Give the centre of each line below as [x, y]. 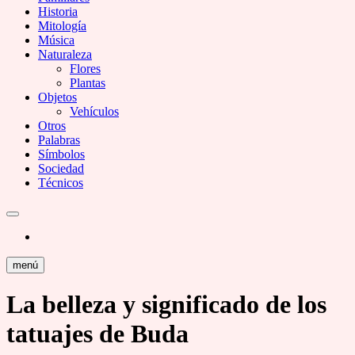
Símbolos [61, 154]
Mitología [62, 25]
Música [56, 40]
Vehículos [94, 111]
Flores [85, 68]
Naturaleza [65, 54]
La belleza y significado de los [166, 305]
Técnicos [61, 182]
